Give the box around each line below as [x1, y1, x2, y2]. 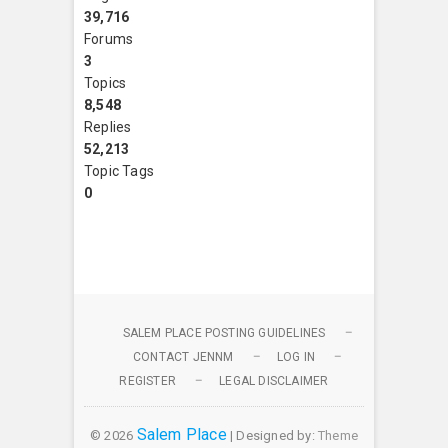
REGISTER [119, 373, 177, 388]
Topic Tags [84, 162, 154, 179]
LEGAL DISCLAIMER [219, 373, 329, 388]
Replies [84, 118, 132, 135]
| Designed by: [226, 427, 318, 443]
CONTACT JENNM [132, 349, 234, 364]
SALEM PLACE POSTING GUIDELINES [122, 325, 326, 340]
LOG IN [276, 349, 315, 364]
